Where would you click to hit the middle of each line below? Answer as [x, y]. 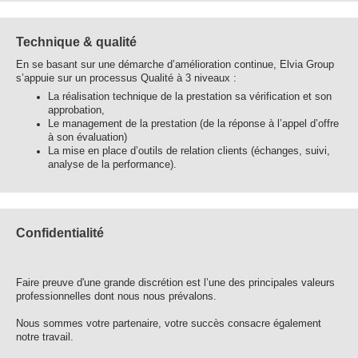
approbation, [76, 110]
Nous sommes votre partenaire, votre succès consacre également [169, 324]
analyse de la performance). [114, 164]
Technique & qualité [76, 42]
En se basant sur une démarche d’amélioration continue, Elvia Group [175, 64]
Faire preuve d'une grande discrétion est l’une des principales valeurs [175, 283]
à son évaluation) [89, 137]
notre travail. [46, 338]
